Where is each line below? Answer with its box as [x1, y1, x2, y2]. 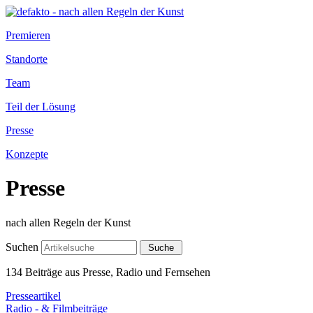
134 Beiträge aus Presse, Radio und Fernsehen [6, 265, 210, 278]
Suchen [6, 240, 38, 253]
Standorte [6, 53, 48, 65]
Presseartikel [6, 289, 61, 302]
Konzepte [6, 148, 48, 160]
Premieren [6, 29, 50, 41]
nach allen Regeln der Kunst [6, 216, 131, 228]
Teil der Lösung [6, 101, 75, 112]
